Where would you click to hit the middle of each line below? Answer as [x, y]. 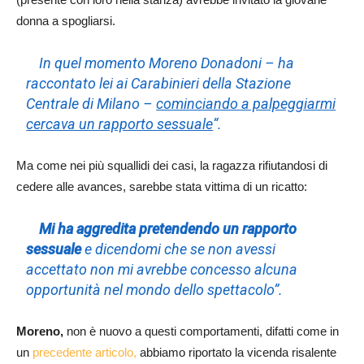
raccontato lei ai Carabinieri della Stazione [159, 83]
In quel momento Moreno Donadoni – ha [160, 63]
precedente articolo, [84, 352]
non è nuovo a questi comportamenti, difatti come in [201, 331]
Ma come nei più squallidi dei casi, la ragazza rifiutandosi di [172, 165]
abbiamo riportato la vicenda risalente [236, 352]
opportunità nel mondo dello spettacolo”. [155, 289]
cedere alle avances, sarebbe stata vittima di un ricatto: [162, 186]
